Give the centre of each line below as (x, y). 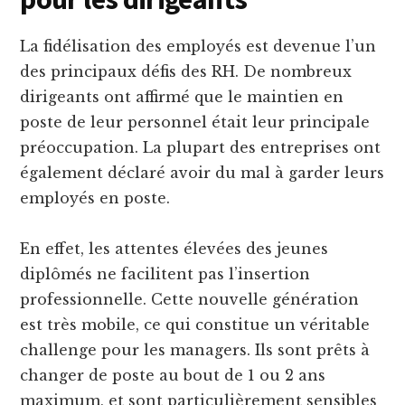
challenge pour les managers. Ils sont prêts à (195, 350)
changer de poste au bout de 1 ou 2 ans (173, 376)
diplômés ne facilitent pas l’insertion (165, 274)
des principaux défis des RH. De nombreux (186, 72)
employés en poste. (95, 198)
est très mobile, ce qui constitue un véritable (195, 325)
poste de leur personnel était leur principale (195, 122)
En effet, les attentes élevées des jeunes (174, 249)
